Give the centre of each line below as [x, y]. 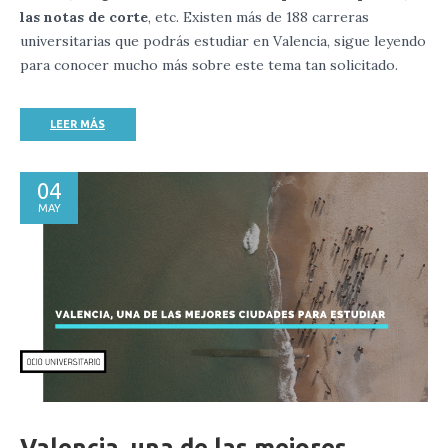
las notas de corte [84, 17]
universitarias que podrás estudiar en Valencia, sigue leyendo [223, 41]
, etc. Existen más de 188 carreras [258, 17]
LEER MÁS [77, 124]
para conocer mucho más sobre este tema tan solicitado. [209, 65]
